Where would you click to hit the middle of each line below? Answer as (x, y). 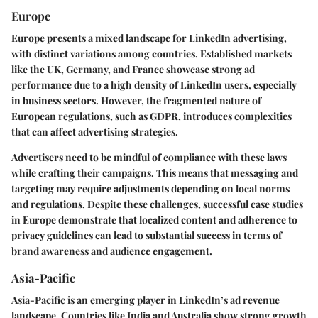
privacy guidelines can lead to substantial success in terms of (147, 235)
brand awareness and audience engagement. (112, 251)
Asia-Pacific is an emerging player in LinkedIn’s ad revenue (146, 300)
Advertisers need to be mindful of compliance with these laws (149, 157)
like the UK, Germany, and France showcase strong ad (133, 69)
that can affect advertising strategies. (95, 131)
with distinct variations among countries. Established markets (152, 53)
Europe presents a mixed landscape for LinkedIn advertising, (149, 38)
